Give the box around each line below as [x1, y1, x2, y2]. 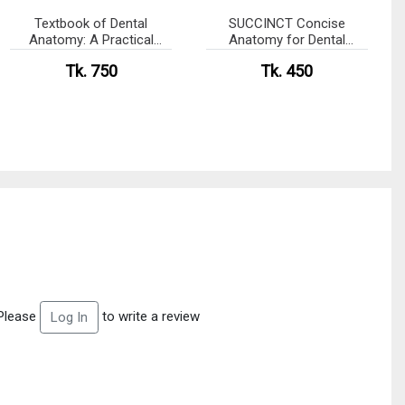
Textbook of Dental [34, 15, 148, 33]
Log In [50, 309, 88, 326]
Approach [61, 48, 120, 65]
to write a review [99, 308, 200, 325]
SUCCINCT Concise [228, 15, 345, 33]
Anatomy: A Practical [28, 32, 154, 49]
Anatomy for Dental [228, 32, 345, 49]
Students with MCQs [226, 48, 348, 65]
